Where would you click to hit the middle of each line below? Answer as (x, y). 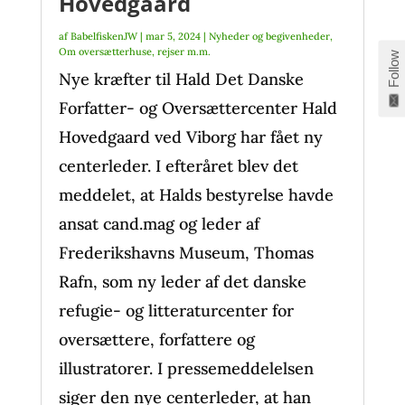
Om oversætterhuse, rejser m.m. (134, 52)
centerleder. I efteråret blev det (178, 166)
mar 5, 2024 (173, 36)
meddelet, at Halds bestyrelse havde (196, 195)
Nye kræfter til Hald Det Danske (181, 79)
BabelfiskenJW (104, 36)
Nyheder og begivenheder (269, 36)
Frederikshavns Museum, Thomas (186, 253)
